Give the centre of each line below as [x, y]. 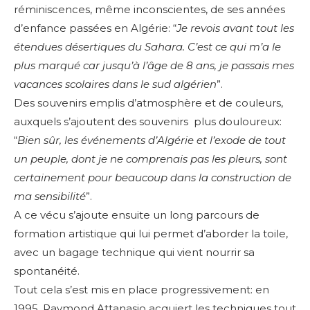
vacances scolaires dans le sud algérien [115, 84]
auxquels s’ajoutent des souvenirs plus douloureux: [148, 122]
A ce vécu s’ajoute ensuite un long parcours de [137, 215]
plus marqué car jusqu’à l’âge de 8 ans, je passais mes [154, 66]
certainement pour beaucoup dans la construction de [153, 178]
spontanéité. [47, 271]
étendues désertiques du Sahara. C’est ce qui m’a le [147, 47]
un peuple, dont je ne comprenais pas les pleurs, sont [151, 159]
